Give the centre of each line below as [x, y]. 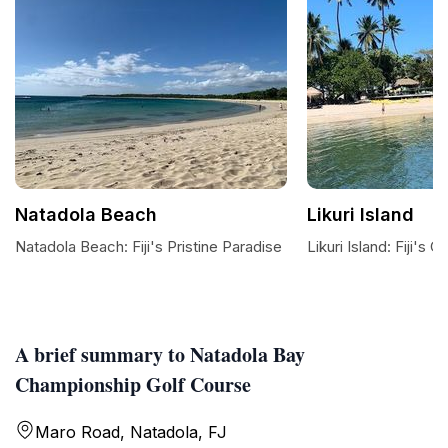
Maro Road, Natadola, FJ [131, 432]
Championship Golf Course [133, 384]
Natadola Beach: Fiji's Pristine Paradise [148, 246]
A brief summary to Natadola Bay [160, 354]
